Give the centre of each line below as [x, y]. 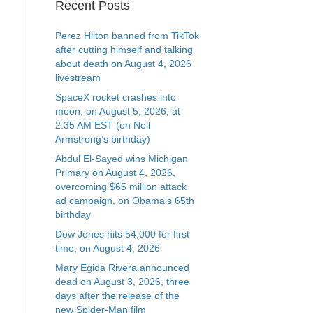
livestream [78, 78]
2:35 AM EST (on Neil [102, 125]
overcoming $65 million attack [121, 187]
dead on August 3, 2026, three [122, 282]
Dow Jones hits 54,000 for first [122, 234]
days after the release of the [117, 296]
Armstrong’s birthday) [102, 139]
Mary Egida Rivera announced [122, 268]
